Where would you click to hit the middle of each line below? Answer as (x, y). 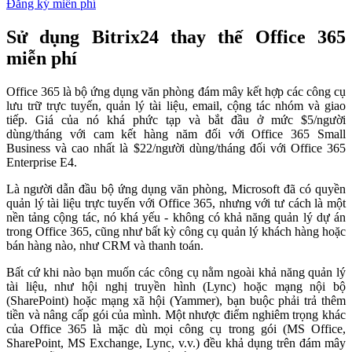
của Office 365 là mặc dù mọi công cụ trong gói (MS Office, (176, 328)
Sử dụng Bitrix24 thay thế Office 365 (176, 37)
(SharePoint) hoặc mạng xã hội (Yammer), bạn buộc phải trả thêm (176, 300)
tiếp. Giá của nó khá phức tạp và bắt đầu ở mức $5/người (176, 119)
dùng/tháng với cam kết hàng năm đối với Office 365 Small (176, 134)
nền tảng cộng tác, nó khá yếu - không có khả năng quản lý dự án (176, 217)
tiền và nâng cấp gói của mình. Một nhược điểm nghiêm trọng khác (176, 314)
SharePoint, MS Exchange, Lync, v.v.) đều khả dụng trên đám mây (176, 343)
